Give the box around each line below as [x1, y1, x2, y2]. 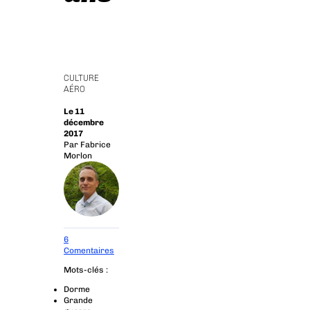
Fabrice [80, 140, 111, 149]
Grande [64, 295, 93, 305]
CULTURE [64, 73, 99, 83]
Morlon [64, 151, 92, 161]
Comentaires [64, 246, 114, 255]
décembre [64, 118, 104, 127]
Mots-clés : [64, 265, 108, 275]
